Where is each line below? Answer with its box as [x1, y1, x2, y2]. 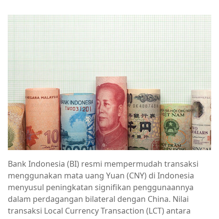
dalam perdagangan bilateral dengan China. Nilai [8, 194, 189, 205]
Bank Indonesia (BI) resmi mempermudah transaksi [8, 158, 198, 170]
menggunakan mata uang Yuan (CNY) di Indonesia [8, 170, 194, 181]
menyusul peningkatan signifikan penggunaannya [8, 182, 194, 193]
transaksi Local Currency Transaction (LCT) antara [8, 205, 191, 217]
